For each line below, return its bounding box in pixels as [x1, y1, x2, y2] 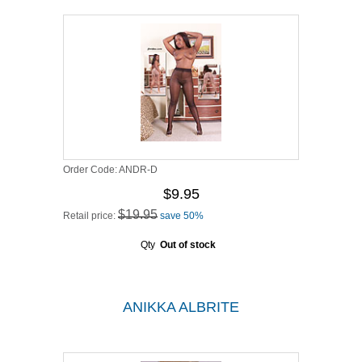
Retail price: [63, 210, 118, 221]
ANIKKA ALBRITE [123, 299, 239, 315]
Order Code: [63, 164, 119, 175]
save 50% [160, 210, 204, 221]
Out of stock [159, 239, 216, 250]
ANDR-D [119, 164, 158, 175]
